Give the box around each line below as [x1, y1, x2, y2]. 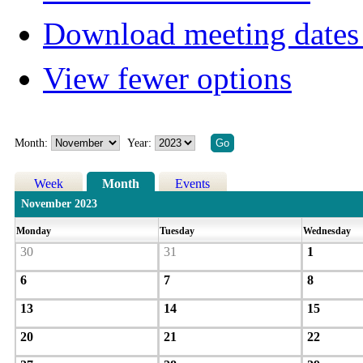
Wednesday [302, 225, 353, 237]
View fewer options [43, 61, 292, 96]
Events [175, 177, 211, 191]
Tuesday [159, 225, 197, 237]
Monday [15, 225, 53, 237]
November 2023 [20, 198, 97, 211]
